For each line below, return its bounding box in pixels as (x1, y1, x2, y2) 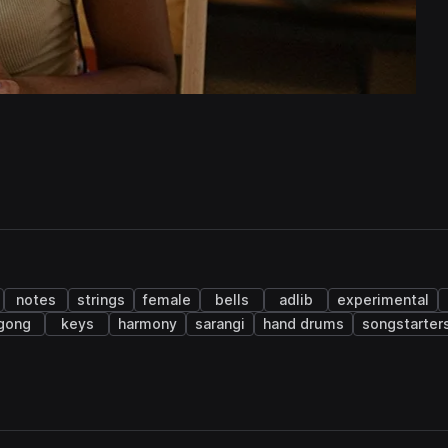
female (143, 292, 191, 308)
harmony (118, 316, 177, 332)
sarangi (195, 316, 245, 332)
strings (77, 292, 125, 308)
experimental (337, 292, 429, 308)
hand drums (263, 316, 344, 332)
